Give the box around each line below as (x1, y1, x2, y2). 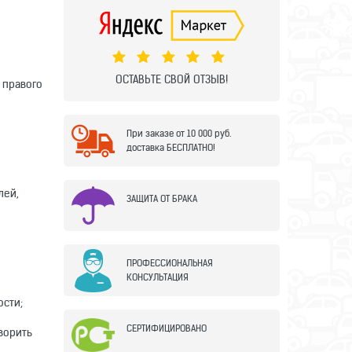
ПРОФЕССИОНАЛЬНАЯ (126, 257, 213, 269)
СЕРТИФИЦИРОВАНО (126, 322, 207, 335)
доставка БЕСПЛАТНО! (126, 141, 215, 154)
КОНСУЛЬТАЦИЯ (126, 271, 189, 284)
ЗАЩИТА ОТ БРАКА (126, 192, 197, 205)
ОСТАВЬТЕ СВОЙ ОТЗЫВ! (115, 71, 228, 86)
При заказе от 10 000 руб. (126, 127, 231, 140)
